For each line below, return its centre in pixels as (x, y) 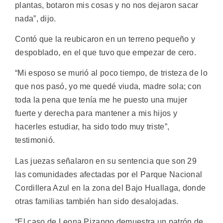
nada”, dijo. (36, 18)
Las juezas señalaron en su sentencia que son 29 (106, 161)
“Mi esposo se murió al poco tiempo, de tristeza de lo (111, 73)
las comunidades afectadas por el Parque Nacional (109, 174)
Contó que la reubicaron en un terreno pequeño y (105, 39)
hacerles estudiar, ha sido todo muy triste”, (92, 127)
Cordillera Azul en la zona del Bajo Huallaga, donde (111, 188)
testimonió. (35, 140)
